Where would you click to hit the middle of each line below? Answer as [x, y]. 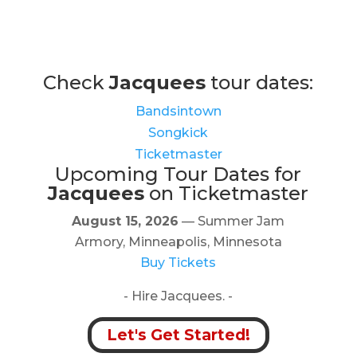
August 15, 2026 [126, 222]
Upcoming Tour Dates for [178, 175]
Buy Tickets [178, 263]
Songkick [178, 133]
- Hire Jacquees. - [178, 296]
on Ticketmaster [227, 194]
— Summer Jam [232, 222]
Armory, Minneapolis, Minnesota [178, 242]
